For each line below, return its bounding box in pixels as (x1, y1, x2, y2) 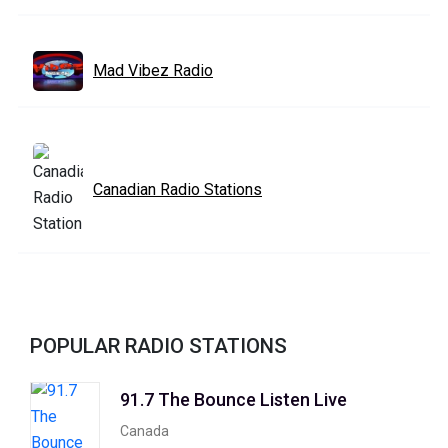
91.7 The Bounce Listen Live (120, 389, 347, 411)
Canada (120, 423, 169, 440)
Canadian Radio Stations (93, 179, 262, 199)
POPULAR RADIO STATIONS (30, 333, 287, 358)
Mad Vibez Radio (93, 60, 213, 80)
